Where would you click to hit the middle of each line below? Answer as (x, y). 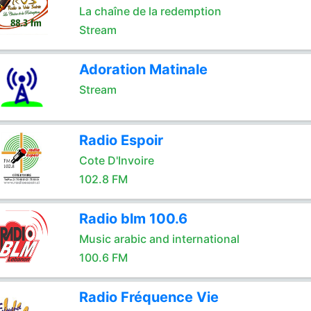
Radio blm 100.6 (133, 219)
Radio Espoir (121, 140)
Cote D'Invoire (116, 160)
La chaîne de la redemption (150, 11)
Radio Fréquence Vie (149, 297)
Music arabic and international (159, 239)
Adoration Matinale (143, 69)
